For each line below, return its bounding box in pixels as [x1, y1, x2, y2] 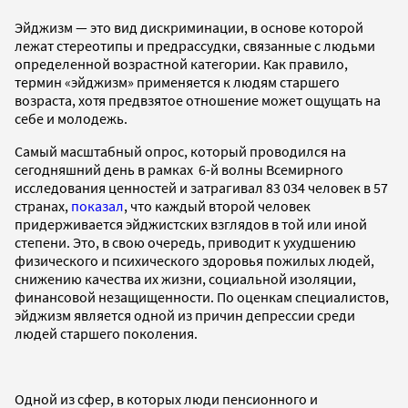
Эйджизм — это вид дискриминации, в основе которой [15, 17, 363, 36]
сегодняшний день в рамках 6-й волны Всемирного [15, 159, 343, 178]
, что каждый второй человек [124, 196, 311, 215]
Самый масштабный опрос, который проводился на [15, 141, 346, 160]
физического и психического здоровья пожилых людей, [15, 250, 374, 270]
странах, [15, 196, 71, 215]
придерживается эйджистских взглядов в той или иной [15, 214, 367, 233]
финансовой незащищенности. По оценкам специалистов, [15, 287, 389, 306]
